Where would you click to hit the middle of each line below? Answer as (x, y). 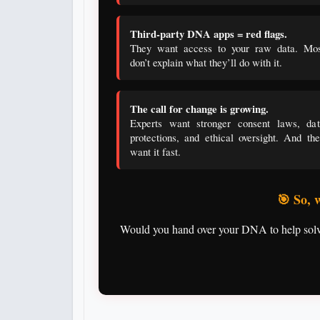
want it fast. (155, 152)
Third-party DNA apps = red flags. (209, 34)
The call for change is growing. (199, 109)
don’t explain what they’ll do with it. (206, 62)
